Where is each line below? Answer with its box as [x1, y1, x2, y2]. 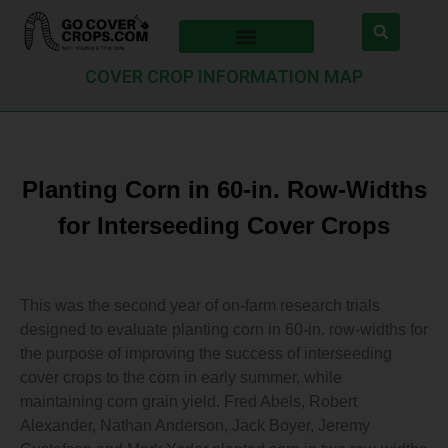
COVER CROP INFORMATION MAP [85, 66, 363, 87]
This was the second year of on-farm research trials [20, 297, 380, 314]
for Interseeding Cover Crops [58, 212, 390, 239]
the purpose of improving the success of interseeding [20, 345, 392, 362]
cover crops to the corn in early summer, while [20, 369, 342, 386]
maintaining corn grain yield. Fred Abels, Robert [20, 393, 357, 410]
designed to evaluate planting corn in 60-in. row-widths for [20, 321, 428, 338]
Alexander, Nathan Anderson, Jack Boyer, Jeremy [20, 417, 370, 434]
